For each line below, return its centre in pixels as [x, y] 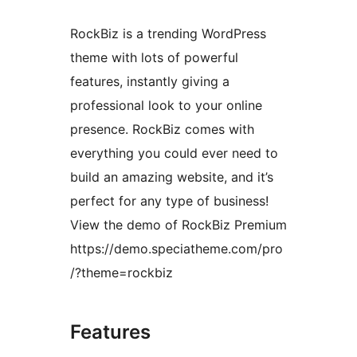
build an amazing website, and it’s [172, 177]
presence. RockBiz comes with [162, 129]
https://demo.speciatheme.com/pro [177, 249]
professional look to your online [166, 106]
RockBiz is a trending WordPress [168, 34]
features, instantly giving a [150, 82]
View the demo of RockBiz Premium [178, 225]
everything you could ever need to [174, 153]
